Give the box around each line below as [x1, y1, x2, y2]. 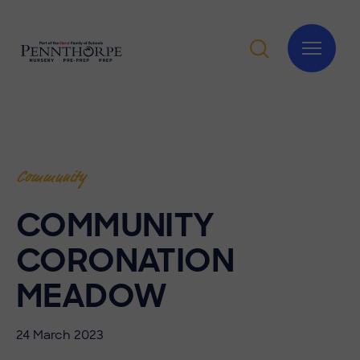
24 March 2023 [16, 327, 104, 343]
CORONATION [16, 239, 234, 281]
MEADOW [16, 275, 167, 317]
